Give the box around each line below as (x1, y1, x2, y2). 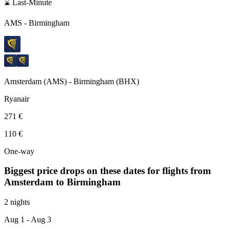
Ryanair (4, 94, 29, 103)
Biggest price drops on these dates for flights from (4, 165, 211, 177)
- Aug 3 (25, 215, 51, 224)
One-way (4, 146, 34, 156)
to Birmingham (56, 177, 121, 188)
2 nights (4, 198, 30, 207)
